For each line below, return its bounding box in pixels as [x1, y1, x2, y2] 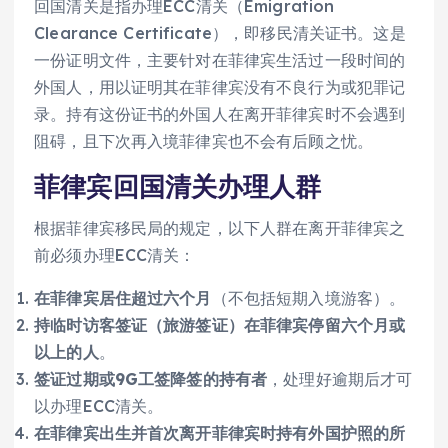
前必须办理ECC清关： [34, 244, 196, 265]
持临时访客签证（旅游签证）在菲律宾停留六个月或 [34, 314, 406, 335]
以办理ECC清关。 [34, 395, 164, 416]
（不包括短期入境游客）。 [211, 287, 406, 308]
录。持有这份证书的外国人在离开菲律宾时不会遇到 [34, 104, 406, 125]
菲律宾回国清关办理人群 [34, 169, 322, 203]
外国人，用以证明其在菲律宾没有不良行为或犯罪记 [34, 77, 406, 98]
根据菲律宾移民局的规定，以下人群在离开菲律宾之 [34, 217, 406, 238]
